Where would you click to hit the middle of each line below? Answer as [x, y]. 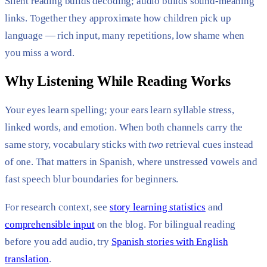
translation [27, 259]
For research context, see [57, 207]
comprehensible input [50, 224]
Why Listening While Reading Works [118, 81]
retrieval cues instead [208, 145]
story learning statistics [157, 207]
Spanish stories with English [170, 241]
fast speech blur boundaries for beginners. [92, 179]
